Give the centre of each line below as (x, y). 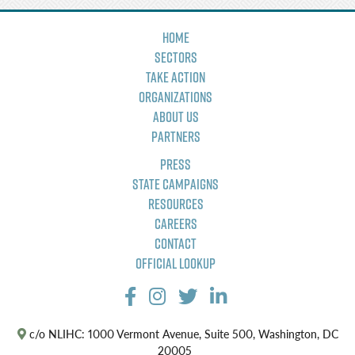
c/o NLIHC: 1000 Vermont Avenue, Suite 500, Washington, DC (182, 334)
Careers (176, 224)
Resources (176, 204)
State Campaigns (176, 185)
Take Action (176, 78)
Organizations (176, 97)
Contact (176, 244)
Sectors (176, 58)
